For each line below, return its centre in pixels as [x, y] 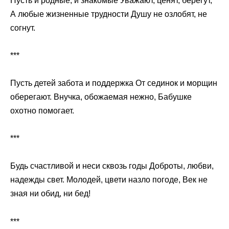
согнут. [23, 28]
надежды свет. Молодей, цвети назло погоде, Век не [109, 180]
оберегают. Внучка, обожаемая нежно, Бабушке [101, 97]
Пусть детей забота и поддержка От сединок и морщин [114, 83]
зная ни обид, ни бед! [50, 194]
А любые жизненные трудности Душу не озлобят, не [109, 14]
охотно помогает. [42, 111]
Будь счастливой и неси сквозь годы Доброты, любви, [112, 166]
